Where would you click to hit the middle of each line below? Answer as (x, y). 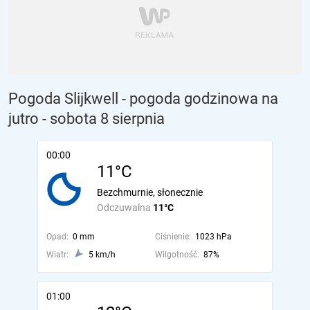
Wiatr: (57, 255)
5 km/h (102, 255)
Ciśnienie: (173, 237)
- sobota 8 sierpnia (103, 119)
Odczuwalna (125, 208)
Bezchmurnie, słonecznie (150, 192)
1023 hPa (213, 237)
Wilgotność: (177, 255)
